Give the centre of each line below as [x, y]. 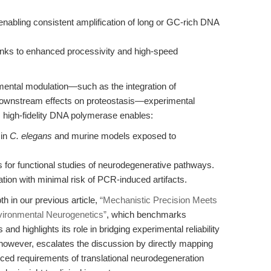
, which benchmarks [146, 214]
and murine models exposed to [114, 136]
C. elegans [31, 136]
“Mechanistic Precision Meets [158, 200]
